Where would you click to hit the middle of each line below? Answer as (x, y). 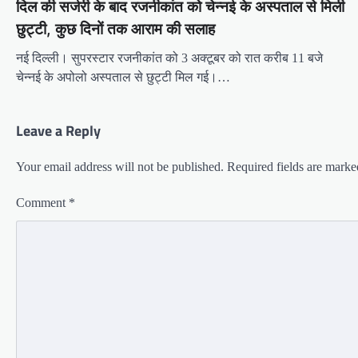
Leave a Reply (58, 130)
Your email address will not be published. (120, 166)
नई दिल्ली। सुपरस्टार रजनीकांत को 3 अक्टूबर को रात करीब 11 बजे (169, 58)
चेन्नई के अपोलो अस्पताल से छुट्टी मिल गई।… (123, 77)
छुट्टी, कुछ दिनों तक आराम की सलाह (115, 29)
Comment (42, 202)
